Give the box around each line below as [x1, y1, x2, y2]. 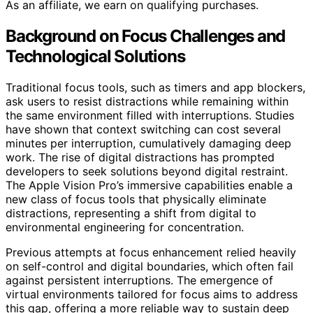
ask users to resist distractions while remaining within [6, 94, 289, 108]
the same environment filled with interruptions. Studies [6, 108, 294, 122]
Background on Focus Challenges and [6, 25, 286, 46]
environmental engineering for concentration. [6, 219, 244, 234]
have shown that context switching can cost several [6, 122, 281, 136]
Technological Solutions [6, 45, 185, 66]
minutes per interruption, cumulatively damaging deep [6, 136, 291, 150]
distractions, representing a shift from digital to [6, 205, 256, 220]
